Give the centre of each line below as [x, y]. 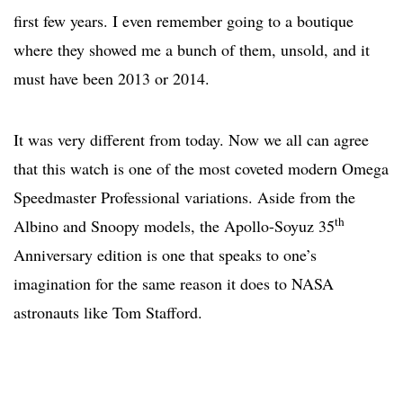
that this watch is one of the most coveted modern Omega [201, 169]
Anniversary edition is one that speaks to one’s [165, 255]
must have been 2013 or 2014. [112, 79]
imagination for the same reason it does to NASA [174, 284]
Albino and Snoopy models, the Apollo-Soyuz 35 [174, 226]
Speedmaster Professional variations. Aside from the [184, 197]
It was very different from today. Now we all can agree [191, 140]
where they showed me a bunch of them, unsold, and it [192, 50]
